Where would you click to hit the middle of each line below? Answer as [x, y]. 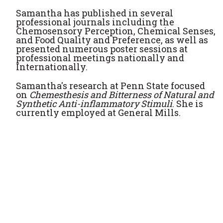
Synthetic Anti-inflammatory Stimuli [94, 104]
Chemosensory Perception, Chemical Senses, [116, 31]
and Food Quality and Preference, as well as [112, 40]
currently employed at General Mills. [98, 112]
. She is [188, 104]
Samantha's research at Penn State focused [111, 86]
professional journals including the [95, 22]
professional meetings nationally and [100, 58]
